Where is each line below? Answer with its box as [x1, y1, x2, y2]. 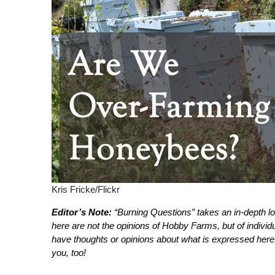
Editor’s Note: [52, 207, 114, 217]
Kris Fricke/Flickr [52, 184, 120, 195]
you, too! [52, 247, 86, 258]
